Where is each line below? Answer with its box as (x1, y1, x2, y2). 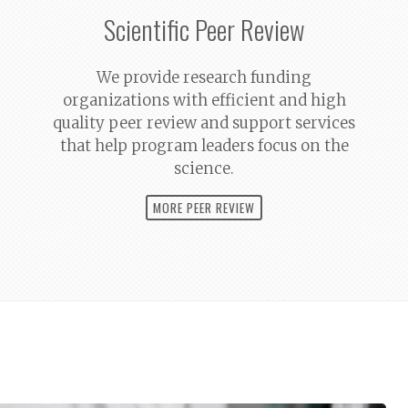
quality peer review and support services (53, 113, 355, 134)
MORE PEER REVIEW (153, 198, 255, 217)
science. (174, 158, 234, 179)
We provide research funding (97, 67, 311, 88)
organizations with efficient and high (62, 90, 346, 111)
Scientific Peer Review (103, 10, 305, 49)
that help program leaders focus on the (59, 136, 349, 157)
